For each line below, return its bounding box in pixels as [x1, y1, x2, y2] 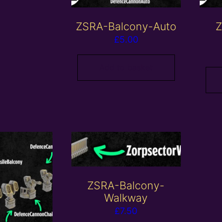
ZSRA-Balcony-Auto [75, 20, 176, 33]
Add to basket [99, 62, 153, 72]
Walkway [104, 191, 148, 204]
